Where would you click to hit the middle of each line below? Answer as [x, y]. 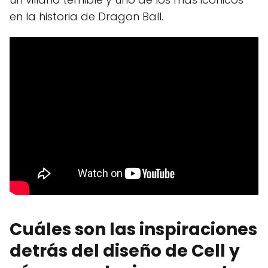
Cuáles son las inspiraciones [133, 229]
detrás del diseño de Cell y [125, 251]
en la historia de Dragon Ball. [86, 16]
